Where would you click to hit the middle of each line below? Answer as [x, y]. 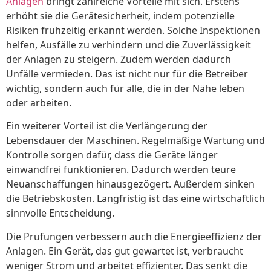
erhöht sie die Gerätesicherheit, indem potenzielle [120, 15]
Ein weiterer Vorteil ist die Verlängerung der [107, 126]
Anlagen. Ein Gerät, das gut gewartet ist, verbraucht [125, 251]
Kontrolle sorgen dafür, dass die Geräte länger [112, 155]
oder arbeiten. [39, 103]
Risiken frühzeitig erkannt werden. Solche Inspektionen [133, 30]
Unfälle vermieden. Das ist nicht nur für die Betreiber [127, 73]
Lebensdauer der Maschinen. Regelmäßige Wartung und [135, 141]
